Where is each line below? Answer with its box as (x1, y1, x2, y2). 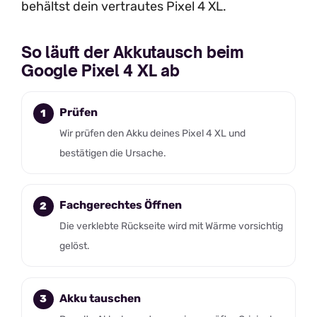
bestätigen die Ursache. (59, 146, 166, 158)
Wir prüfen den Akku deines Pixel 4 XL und (59, 127, 246, 139)
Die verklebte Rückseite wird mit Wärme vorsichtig (59, 220, 283, 232)
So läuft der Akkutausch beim (21, 42, 244, 62)
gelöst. (59, 240, 90, 252)
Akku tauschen (59, 291, 141, 305)
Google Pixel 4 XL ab (21, 61, 180, 80)
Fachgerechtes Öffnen (59, 198, 182, 212)
